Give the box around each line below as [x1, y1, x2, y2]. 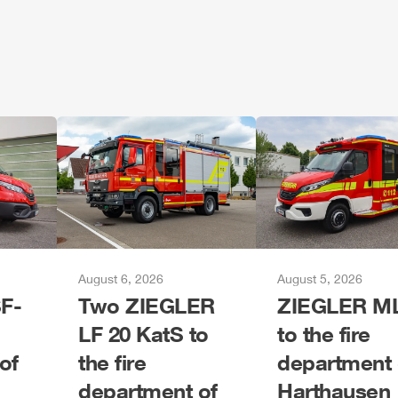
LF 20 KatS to [78, 321, 209, 346]
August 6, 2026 [78, 271, 163, 286]
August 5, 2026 [277, 271, 362, 286]
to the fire [277, 321, 370, 346]
